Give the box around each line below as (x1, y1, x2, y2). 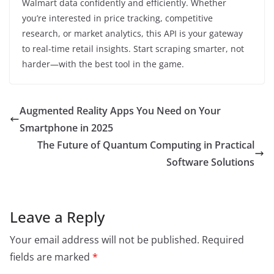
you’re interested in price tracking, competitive (22, 12, 213, 24)
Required (202, 232, 244, 246)
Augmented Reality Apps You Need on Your (20, 103, 221, 117)
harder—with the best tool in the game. (22, 57, 184, 70)
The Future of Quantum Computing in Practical (37, 138, 254, 152)
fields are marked (10, 250, 92, 264)
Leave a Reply (10, 206, 105, 227)
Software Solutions (166, 155, 254, 169)
